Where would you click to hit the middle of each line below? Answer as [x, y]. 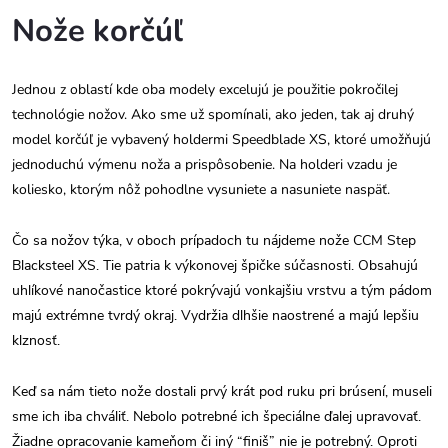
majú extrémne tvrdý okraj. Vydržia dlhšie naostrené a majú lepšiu [215, 315]
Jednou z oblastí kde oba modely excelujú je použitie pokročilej [205, 89]
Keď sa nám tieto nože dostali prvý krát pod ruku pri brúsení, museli [222, 391]
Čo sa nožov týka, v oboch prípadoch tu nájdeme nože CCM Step [214, 240]
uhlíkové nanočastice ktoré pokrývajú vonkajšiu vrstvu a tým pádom [222, 290]
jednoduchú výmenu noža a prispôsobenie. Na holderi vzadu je [204, 164]
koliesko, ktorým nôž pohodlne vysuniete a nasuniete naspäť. [201, 189]
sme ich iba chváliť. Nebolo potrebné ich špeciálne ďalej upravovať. [216, 416]
